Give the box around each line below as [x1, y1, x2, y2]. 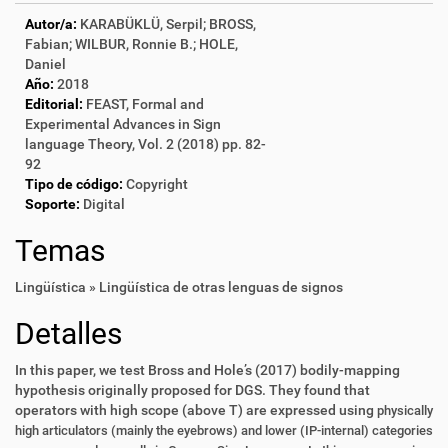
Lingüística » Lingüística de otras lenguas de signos [15, 279, 343, 295]
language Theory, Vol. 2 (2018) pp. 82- [25, 136, 266, 152]
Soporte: [25, 196, 80, 212]
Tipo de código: [25, 176, 123, 192]
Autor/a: [25, 16, 77, 32]
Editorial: [25, 96, 83, 112]
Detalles [15, 316, 122, 351]
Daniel [25, 56, 66, 72]
